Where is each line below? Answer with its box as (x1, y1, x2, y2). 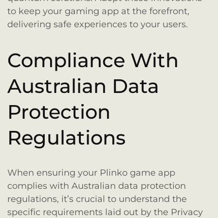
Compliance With (7, 48, 179, 72)
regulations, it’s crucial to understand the (7, 194, 187, 205)
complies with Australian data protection (7, 181, 186, 192)
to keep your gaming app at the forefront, (7, 5, 189, 17)
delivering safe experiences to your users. (7, 18, 188, 30)
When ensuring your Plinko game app (7, 167, 175, 179)
